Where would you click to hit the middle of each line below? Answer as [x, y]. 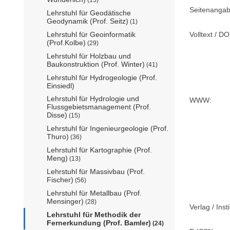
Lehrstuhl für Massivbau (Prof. [96, 172]
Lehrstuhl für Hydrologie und [93, 99]
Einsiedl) [61, 86]
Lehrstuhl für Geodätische [89, 13]
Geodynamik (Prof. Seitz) [88, 21]
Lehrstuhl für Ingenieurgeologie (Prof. [108, 129]
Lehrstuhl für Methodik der [94, 215]
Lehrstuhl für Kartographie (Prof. [99, 150]
